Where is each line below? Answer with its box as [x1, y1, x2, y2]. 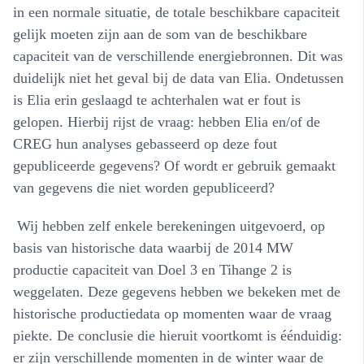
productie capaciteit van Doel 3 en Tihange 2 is [13, 261, 292, 278]
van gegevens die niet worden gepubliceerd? [13, 179, 275, 196]
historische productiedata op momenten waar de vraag [13, 305, 331, 322]
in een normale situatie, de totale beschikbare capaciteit [13, 3, 340, 20]
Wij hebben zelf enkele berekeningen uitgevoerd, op [13, 217, 325, 234]
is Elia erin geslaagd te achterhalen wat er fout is [13, 91, 301, 108]
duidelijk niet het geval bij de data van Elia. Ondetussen [13, 69, 344, 86]
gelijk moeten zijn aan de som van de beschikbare [13, 25, 307, 42]
